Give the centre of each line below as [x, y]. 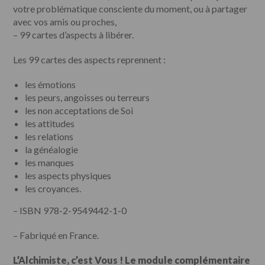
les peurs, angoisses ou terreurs [88, 97]
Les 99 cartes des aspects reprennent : [90, 59]
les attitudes [50, 123]
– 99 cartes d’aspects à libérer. [74, 34]
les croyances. [53, 188]
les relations [49, 136]
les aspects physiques [68, 175]
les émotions [51, 84]
